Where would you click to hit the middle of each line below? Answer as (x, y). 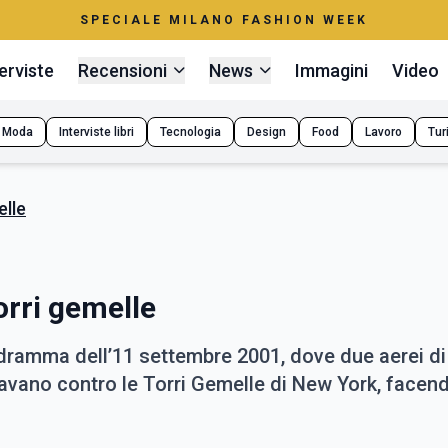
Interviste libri (96, 131)
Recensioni (123, 70)
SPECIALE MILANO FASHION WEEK (224, 20)
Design (266, 131)
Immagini (332, 70)
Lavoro (383, 131)
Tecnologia (190, 131)
